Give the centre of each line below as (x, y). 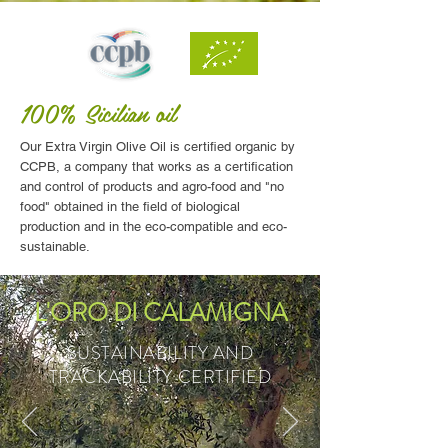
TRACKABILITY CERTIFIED (160, 376)
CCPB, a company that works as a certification (156, 166)
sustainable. (55, 246)
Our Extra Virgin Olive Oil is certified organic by (157, 146)
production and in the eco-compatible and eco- (153, 226)
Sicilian (116, 112)
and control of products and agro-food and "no (152, 186)
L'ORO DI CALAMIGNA (160, 312)
